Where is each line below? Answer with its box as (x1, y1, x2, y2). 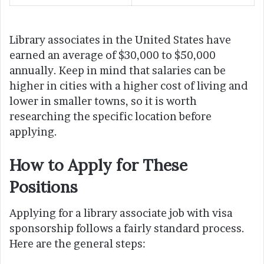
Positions (9, 176, 78, 197)
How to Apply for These (9, 154, 187, 175)
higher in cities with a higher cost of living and (9, 79, 248, 92)
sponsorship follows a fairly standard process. (9, 222, 245, 235)
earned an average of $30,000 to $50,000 (9, 48, 216, 61)
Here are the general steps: (9, 237, 146, 250)
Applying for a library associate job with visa (9, 207, 233, 220)
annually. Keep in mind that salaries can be (9, 64, 226, 77)
